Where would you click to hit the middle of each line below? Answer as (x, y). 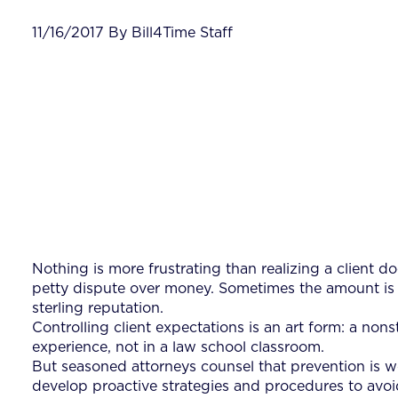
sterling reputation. (98, 308)
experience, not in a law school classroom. (178, 347)
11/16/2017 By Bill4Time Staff (132, 32)
